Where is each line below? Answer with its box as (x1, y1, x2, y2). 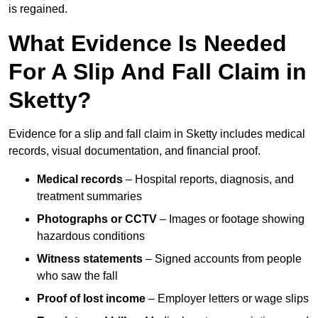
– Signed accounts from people (143, 253, 302, 265)
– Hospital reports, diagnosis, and (123, 173, 294, 186)
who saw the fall (37, 270, 118, 283)
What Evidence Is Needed (9, 31, 287, 57)
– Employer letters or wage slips (146, 292, 309, 305)
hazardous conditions (37, 230, 145, 243)
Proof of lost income (37, 292, 146, 305)
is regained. (9, 3, 67, 16)
